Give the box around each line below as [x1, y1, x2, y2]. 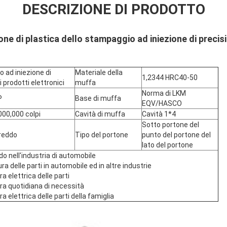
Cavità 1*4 [142, 109, 176, 118]
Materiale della [75, 68, 123, 77]
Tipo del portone [75, 130, 128, 139]
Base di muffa [75, 94, 121, 102]
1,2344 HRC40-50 [142, 73, 198, 82]
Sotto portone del [142, 120, 199, 129]
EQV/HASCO [142, 99, 182, 107]
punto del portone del [142, 130, 211, 139]
